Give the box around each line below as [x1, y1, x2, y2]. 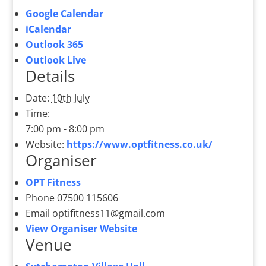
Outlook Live [25, 53, 86, 67]
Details [25, 65, 75, 87]
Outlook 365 [25, 38, 83, 52]
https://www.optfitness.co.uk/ [66, 138, 213, 151]
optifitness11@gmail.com [52, 207, 165, 220]
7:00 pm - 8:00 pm [25, 122, 104, 136]
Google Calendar [25, 7, 103, 21]
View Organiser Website [25, 222, 137, 236]
